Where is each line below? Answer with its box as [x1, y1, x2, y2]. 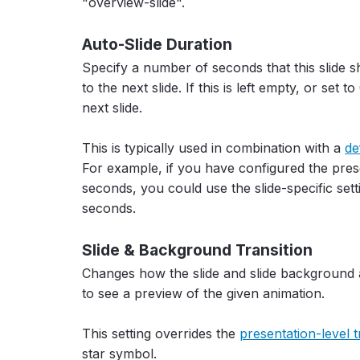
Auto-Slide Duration [82, 34, 232, 54]
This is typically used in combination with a [82, 139, 345, 156]
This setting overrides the [82, 325, 239, 342]
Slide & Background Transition [82, 239, 313, 260]
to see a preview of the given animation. [82, 284, 325, 301]
